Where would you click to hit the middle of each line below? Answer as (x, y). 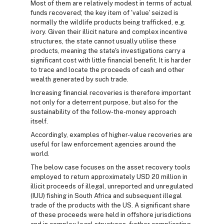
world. (40, 153)
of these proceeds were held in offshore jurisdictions (111, 214)
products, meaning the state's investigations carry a (108, 50)
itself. (39, 121)
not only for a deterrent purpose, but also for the (104, 102)
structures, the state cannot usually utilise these (103, 41)
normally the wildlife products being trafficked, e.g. (108, 22)
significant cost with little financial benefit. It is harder (111, 60)
